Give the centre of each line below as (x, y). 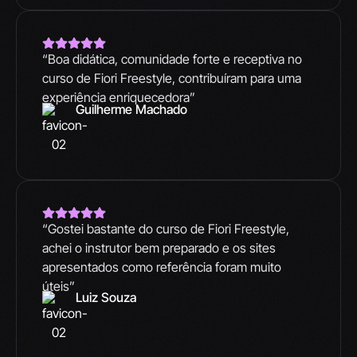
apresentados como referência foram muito (162, 267)
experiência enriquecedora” (119, 98)
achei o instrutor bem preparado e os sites (159, 247)
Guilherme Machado (132, 109)
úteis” (59, 286)
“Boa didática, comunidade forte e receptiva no (172, 59)
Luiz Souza (106, 297)
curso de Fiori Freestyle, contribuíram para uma (172, 78)
